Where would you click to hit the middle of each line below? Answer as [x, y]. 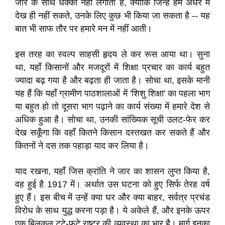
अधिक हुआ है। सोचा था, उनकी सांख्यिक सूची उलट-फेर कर [113, 120]
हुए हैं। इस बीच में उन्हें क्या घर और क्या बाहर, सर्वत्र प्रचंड [113, 197]
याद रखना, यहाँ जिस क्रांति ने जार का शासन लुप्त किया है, [113, 171]
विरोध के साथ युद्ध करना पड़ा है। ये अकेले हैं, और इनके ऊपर [113, 210]
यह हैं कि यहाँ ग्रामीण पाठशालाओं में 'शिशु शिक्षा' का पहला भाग [113, 93]
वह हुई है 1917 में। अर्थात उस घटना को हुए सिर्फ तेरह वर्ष [113, 184]
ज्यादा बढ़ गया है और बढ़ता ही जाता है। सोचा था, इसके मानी [113, 80]
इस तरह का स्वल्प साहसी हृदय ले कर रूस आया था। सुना [113, 54]
